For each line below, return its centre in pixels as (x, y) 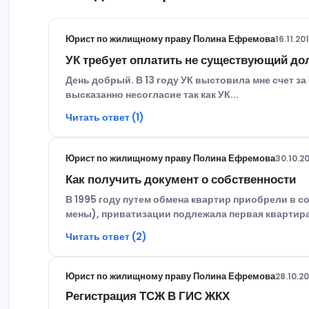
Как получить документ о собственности (181, 180)
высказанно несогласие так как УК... (152, 95)
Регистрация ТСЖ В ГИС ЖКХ (148, 296)
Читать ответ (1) (105, 118)
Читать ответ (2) (107, 237)
